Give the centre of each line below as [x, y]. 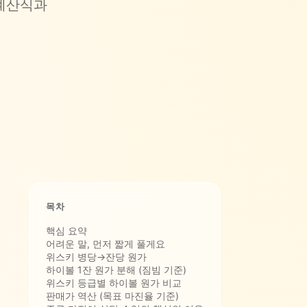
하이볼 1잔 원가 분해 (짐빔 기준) [116, 269]
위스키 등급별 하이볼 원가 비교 [114, 282]
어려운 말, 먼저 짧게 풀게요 [106, 243]
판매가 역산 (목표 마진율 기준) [112, 295]
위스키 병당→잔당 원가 [96, 256]
